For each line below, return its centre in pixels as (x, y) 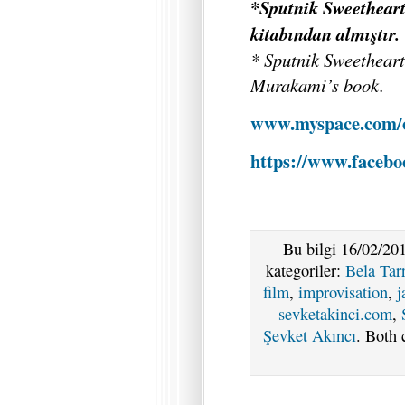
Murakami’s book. (317, 85)
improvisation (343, 292)
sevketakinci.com (335, 314)
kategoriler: (306, 271)
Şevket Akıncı (309, 336)
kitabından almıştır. (325, 33)
